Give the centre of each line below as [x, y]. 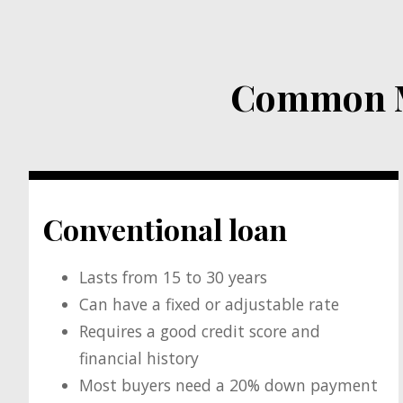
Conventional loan [166, 228]
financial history [139, 358]
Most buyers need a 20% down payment [229, 385]
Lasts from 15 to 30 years [174, 278]
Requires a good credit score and [200, 331]
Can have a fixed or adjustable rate [210, 304]
